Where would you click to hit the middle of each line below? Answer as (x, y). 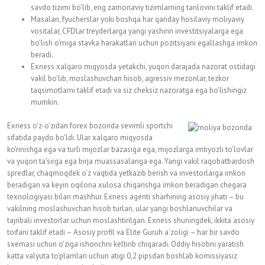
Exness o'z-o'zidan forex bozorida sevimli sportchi (90, 126)
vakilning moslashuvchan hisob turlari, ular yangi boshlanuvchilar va (120, 209)
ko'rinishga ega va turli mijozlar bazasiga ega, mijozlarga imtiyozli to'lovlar (130, 149)
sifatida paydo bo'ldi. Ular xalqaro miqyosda (80, 138)
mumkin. (45, 102)
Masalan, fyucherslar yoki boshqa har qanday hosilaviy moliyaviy (138, 19)
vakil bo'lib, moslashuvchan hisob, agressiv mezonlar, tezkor (130, 78)
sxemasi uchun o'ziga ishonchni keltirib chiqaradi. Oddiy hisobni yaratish (125, 244)
